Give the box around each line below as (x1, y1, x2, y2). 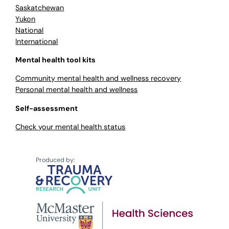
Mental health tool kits (15, 55, 96, 65)
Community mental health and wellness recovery (15, 74, 181, 83)
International (15, 36, 58, 46)
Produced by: (36, 155, 76, 164)
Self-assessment (15, 103, 78, 113)
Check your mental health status (15, 122, 126, 132)
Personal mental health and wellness (15, 85, 138, 95)
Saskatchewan (15, 3, 64, 12)
